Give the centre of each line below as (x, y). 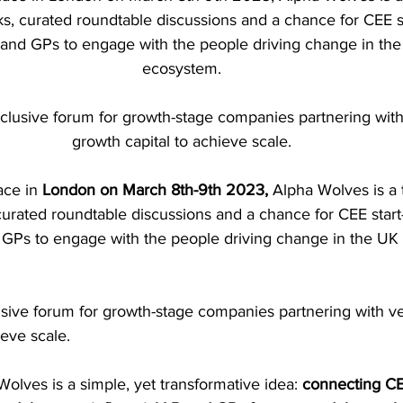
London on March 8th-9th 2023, (157, 190)
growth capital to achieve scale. (184, 142)
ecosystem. (184, 69)
